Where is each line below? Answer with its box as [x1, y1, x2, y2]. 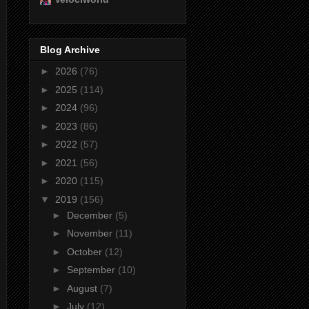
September [66, 264, 118, 276]
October [66, 246, 105, 257]
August [66, 282, 100, 294]
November [66, 228, 115, 239]
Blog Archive [40, 44, 100, 56]
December [66, 209, 115, 221]
